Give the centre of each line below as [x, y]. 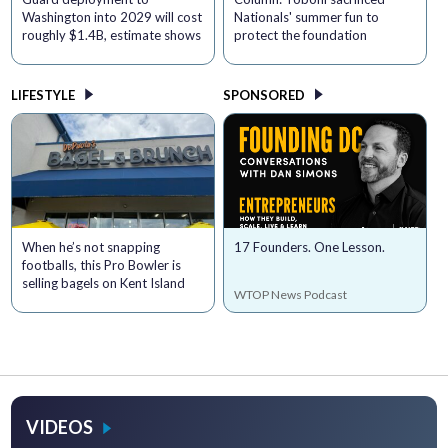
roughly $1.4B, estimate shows [112, 35]
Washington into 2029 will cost [112, 17]
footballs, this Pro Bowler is [102, 265]
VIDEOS [60, 427]
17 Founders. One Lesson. [309, 247]
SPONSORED [263, 95]
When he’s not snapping [91, 247]
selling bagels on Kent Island [104, 283]
